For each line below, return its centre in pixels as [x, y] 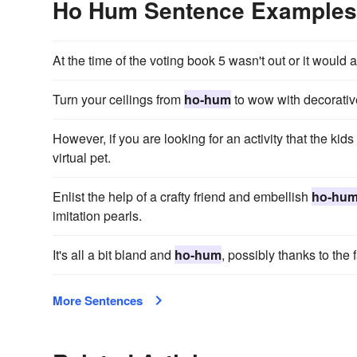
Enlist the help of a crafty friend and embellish [182, 196]
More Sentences [98, 300]
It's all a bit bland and [114, 254]
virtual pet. [82, 157]
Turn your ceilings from [118, 99]
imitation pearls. [97, 215]
